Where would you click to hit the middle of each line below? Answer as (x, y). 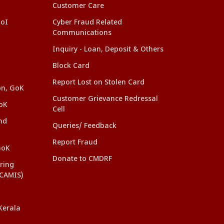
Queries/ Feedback (84, 126)
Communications (82, 33)
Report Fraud (75, 142)
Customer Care (78, 6)
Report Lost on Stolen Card (98, 82)
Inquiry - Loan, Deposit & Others (108, 49)
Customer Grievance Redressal (105, 99)
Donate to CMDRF (82, 159)
